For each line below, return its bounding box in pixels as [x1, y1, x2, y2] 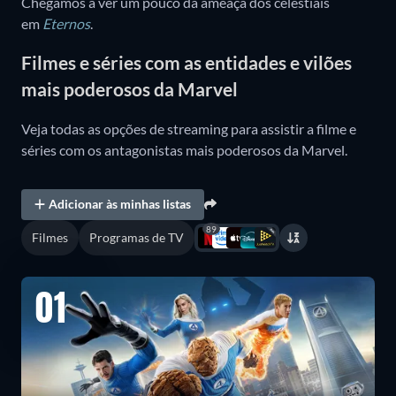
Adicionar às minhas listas [49, 196, 192, 212]
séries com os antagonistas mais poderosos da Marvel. [21, 141, 350, 158]
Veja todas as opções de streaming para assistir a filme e [21, 119, 356, 137]
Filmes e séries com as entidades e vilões [21, 51, 352, 74]
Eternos [42, 14, 90, 32]
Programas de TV [89, 229, 184, 245]
